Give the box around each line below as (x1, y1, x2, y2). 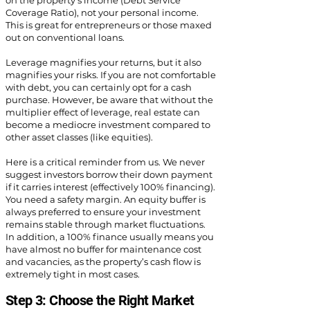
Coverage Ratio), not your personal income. (6, 7, 199, 18)
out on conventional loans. (6, 32, 125, 43)
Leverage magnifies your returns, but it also (6, 57, 201, 68)
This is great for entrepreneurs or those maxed (6, 19, 212, 30)
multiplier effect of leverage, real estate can (6, 107, 200, 118)
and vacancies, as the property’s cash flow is (6, 256, 201, 267)
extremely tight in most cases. (6, 268, 140, 280)
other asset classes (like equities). (6, 131, 153, 143)
